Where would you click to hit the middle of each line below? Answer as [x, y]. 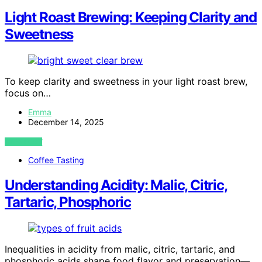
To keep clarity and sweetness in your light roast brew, [126, 81]
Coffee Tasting [56, 160]
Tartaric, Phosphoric [68, 202]
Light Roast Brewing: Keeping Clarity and [131, 17]
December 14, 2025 [66, 122]
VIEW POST [24, 142]
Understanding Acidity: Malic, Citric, [116, 185]
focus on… [28, 93]
